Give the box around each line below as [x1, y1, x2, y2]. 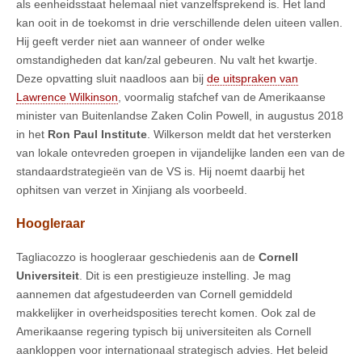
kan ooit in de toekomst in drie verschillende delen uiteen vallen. [16, 16, 343, 30]
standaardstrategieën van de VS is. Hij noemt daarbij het [16, 165, 305, 179]
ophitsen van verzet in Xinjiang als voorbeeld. [16, 183, 247, 197]
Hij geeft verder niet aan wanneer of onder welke [16, 35, 265, 48]
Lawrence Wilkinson [16, 90, 118, 104]
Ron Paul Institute [48, 128, 147, 141]
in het [16, 128, 48, 141]
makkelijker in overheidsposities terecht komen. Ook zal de [16, 305, 316, 319]
